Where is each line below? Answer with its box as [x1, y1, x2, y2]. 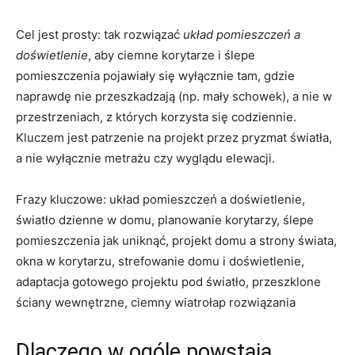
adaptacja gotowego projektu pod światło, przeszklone [16, 273, 321, 289]
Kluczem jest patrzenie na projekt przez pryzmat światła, [16, 129, 332, 145]
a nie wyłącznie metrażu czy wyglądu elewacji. [16, 150, 275, 166]
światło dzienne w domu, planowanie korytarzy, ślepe [16, 212, 314, 227]
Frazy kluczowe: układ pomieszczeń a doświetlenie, [16, 191, 305, 207]
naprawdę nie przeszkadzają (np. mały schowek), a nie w [16, 88, 332, 104]
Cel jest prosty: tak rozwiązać [16, 26, 183, 42]
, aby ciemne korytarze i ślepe [88, 47, 255, 63]
